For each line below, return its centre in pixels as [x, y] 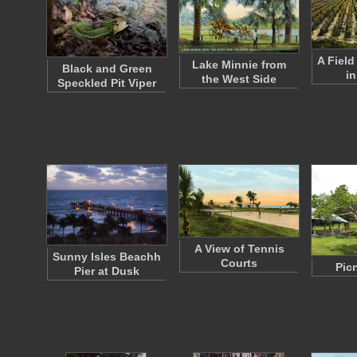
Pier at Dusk [107, 271]
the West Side [239, 79]
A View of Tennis [239, 249]
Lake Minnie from [239, 65]
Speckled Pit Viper [107, 83]
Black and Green [107, 69]
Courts [239, 263]
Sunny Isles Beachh [107, 257]
